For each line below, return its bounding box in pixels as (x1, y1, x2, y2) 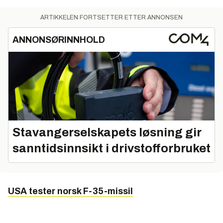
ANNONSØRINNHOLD (12, 34, 105, 45)
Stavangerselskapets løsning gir (12, 125, 202, 139)
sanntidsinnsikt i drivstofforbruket (12, 141, 211, 155)
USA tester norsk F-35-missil (8, 186, 133, 196)
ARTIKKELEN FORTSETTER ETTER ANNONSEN (40, 13, 183, 21)
